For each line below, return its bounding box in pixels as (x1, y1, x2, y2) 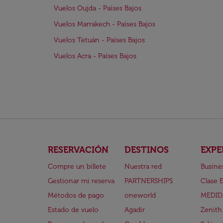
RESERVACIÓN (48, 144, 109, 155)
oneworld (124, 191, 156, 200)
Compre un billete (48, 162, 106, 171)
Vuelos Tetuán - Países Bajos (54, 36, 145, 44)
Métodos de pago (48, 191, 104, 200)
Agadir (124, 206, 145, 214)
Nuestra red (124, 162, 162, 171)
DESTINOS (124, 144, 169, 155)
